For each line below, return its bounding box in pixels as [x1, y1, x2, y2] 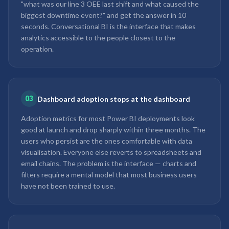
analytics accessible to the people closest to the [21, 33, 175, 42]
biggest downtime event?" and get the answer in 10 [21, 11, 186, 19]
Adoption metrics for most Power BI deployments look [21, 114, 195, 123]
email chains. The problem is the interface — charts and [21, 159, 196, 168]
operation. [21, 44, 54, 53]
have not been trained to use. [21, 181, 115, 190]
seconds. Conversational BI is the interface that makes [21, 22, 196, 31]
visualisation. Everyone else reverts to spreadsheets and [21, 148, 201, 156]
